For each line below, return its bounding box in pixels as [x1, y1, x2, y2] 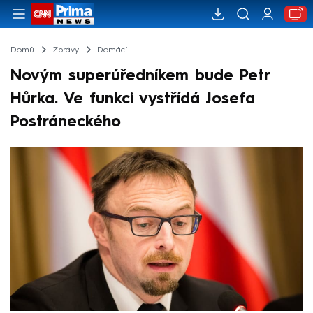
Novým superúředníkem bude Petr [10, 68, 270, 84]
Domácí [96, 45, 127, 54]
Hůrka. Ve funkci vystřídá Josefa [10, 91, 255, 107]
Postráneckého [10, 114, 121, 130]
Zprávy [52, 45, 79, 54]
